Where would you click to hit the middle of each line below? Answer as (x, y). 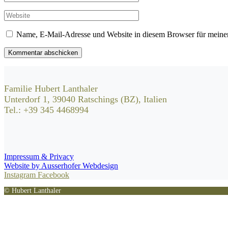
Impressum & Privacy (39, 157)
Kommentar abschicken (43, 53)
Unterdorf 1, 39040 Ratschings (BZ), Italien (85, 99)
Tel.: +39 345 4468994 (46, 110)
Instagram (21, 175)
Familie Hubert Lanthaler (51, 89)
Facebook (53, 175)
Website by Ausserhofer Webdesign (61, 166)
